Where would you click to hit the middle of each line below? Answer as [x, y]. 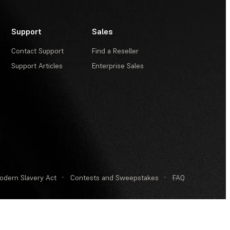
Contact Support [38, 51]
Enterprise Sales [118, 66]
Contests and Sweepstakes [114, 178]
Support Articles [37, 66]
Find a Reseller [116, 51]
